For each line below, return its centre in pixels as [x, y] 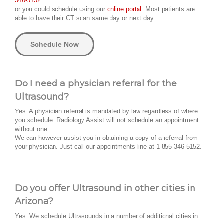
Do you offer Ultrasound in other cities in [105, 188]
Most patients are [169, 9]
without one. [32, 129]
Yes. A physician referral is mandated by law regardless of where [106, 111]
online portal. [125, 9]
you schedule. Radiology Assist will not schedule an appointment [107, 120]
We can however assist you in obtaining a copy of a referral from [106, 138]
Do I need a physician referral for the [96, 84]
